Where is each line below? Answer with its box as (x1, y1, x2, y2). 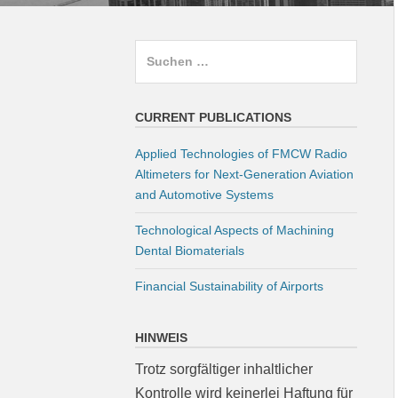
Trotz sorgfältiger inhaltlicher (135, 362, 313, 377)
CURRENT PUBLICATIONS (135, 110, 291, 124)
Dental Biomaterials (135, 243, 244, 258)
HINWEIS (135, 330, 187, 345)
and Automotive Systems (135, 187, 274, 202)
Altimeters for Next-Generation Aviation (135, 167, 354, 181)
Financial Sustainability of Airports (135, 279, 323, 293)
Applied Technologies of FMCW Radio (135, 147, 347, 161)
